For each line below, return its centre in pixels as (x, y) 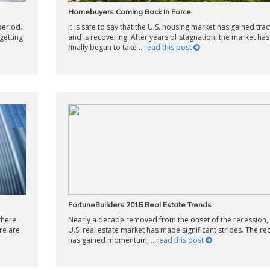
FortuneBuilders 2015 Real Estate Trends (140, 205)
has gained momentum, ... (112, 240)
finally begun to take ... (106, 47)
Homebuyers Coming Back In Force (129, 12)
